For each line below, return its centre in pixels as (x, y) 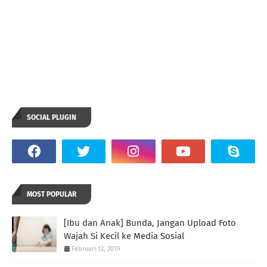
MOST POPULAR (52, 195)
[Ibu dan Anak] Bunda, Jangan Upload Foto (150, 223)
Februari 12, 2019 (96, 249)
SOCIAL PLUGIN (52, 118)
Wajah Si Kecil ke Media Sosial (124, 236)
